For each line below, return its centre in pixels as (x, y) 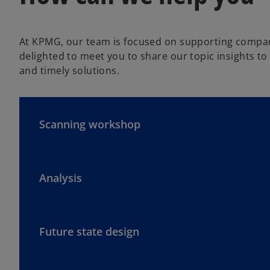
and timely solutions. (70, 70)
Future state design (89, 231)
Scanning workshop (90, 124)
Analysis (61, 177)
